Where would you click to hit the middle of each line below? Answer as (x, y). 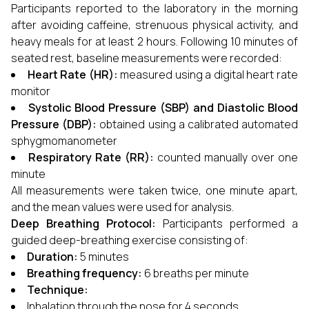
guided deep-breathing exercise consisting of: (130, 240)
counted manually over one (226, 157)
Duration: (52, 257)
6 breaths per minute (196, 273)
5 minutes (103, 257)
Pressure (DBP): (54, 124)
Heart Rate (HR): (72, 74)
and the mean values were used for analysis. (122, 207)
